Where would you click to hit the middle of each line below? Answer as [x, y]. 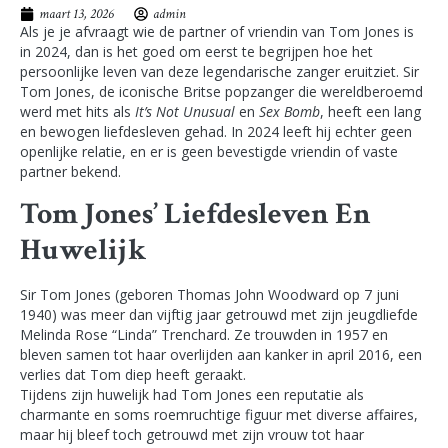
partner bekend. [70, 172]
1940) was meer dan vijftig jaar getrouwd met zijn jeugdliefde [219, 314]
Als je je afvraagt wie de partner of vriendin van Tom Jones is [217, 32]
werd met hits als [77, 112]
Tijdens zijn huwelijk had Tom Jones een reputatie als [192, 394]
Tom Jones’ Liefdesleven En [195, 214]
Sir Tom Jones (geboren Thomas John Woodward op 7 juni [209, 294]
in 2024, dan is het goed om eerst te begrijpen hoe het [196, 52]
